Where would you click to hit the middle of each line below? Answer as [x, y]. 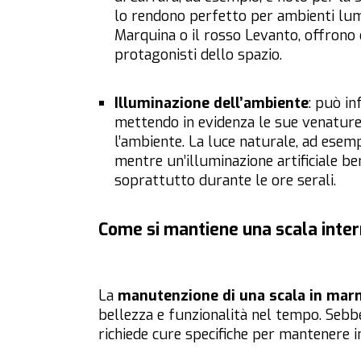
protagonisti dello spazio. [198, 55]
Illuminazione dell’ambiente [212, 104]
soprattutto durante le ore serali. [225, 181]
